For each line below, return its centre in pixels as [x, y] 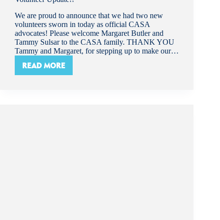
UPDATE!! [59, 79]
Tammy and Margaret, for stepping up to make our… [97, 51]
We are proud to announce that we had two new [89, 16]
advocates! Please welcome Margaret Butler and [89, 33]
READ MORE [44, 65]
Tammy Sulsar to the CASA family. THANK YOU [95, 42]
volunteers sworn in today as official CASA [82, 25]
